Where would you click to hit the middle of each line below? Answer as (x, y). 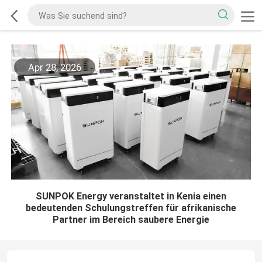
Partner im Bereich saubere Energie (131, 219)
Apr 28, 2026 (54, 68)
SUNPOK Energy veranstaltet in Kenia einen (131, 196)
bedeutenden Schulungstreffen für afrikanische (131, 208)
